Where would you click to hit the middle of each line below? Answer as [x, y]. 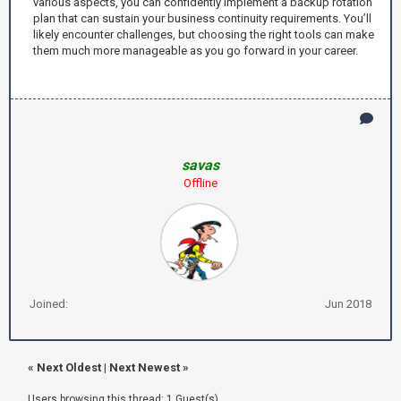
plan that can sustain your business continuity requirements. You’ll [202, 18]
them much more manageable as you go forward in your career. [196, 50]
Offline [200, 183]
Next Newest [145, 367]
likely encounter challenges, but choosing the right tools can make [204, 34]
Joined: [49, 303]
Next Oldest [69, 367]
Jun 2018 [348, 303]
